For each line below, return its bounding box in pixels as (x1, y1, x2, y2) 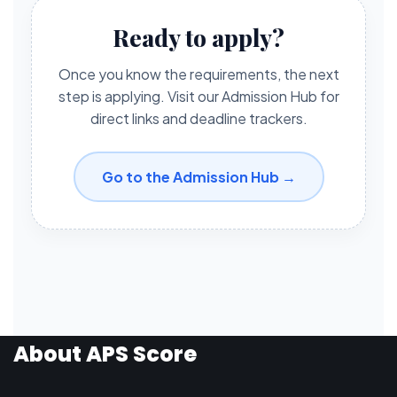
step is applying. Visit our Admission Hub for (58, 86, 339, 105)
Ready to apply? (113, 21, 284, 53)
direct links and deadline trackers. (90, 108, 307, 128)
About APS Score (13, 339, 197, 369)
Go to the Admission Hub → (101, 167, 296, 186)
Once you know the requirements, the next (58, 64, 339, 83)
